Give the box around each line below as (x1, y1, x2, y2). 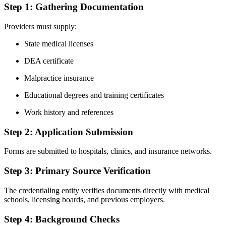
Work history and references (24, 107, 114, 117)
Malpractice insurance (24, 73, 94, 82)
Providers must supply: (4, 22, 77, 31)
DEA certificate (24, 56, 74, 65)
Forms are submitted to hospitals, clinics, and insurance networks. (4, 147, 212, 156)
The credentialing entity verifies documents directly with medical (4, 186, 209, 195)
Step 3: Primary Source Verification (4, 165, 151, 177)
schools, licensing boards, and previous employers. (4, 195, 165, 204)
